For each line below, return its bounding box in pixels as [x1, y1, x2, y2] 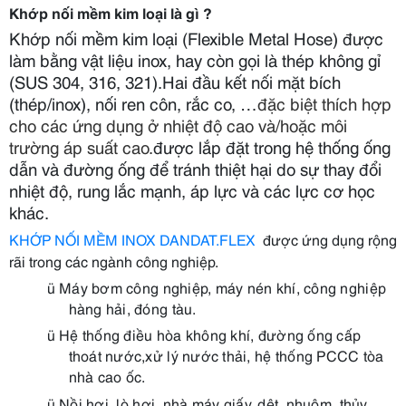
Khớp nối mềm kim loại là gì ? [9, 2, 212, 23]
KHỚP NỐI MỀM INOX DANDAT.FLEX [9, 228, 259, 249]
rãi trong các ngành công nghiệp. [9, 250, 218, 271]
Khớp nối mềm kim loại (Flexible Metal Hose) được [9, 25, 383, 50]
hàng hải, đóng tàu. [68, 297, 197, 318]
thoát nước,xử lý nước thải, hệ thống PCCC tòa [68, 344, 384, 366]
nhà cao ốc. [68, 365, 146, 387]
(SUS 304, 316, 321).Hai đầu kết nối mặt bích [9, 69, 341, 93]
